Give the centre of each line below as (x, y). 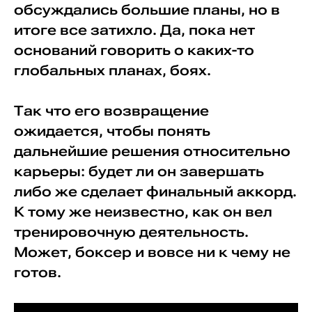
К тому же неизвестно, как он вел (143, 212)
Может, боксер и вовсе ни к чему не (152, 252)
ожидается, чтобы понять (112, 131)
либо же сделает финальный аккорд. (155, 192)
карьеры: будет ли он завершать (139, 171)
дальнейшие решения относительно (152, 151)
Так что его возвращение (111, 111)
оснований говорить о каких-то (134, 50)
